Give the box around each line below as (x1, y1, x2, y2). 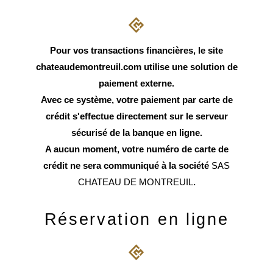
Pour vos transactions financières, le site (50, 45, 223, 56)
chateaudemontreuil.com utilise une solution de (35, 62, 238, 73)
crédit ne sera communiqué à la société (43, 160, 211, 171)
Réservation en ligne (44, 210, 229, 229)
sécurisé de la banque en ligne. (71, 127, 202, 138)
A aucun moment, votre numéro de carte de (44, 144, 229, 155)
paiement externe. (99, 78, 174, 89)
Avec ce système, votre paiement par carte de (40, 94, 233, 105)
